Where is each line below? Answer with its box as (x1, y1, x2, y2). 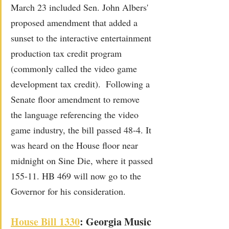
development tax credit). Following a (11, 77, 152, 90)
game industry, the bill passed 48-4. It (11, 123, 154, 136)
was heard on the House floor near (11, 139, 141, 151)
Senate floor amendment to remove (11, 93, 142, 105)
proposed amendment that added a (11, 16, 140, 29)
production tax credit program (11, 47, 124, 59)
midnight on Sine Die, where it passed (11, 154, 155, 167)
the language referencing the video (11, 108, 141, 121)
